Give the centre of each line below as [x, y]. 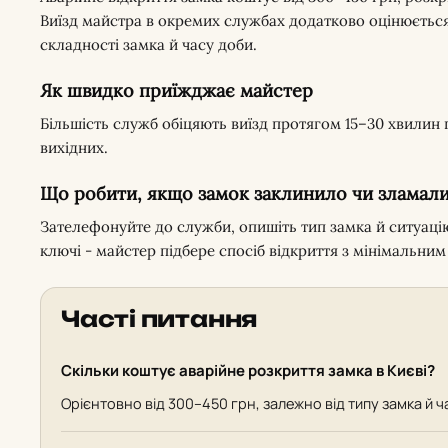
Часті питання [159, 318]
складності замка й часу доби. [148, 44]
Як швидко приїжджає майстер [176, 90]
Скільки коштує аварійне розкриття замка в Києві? [248, 370]
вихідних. [74, 147]
